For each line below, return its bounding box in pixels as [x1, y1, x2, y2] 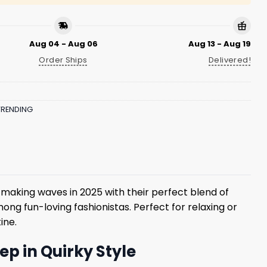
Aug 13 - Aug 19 [188, 38, 251, 50]
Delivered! [209, 54, 251, 66]
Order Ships [39, 54, 88, 66]
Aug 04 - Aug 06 [29, 38, 98, 50]
